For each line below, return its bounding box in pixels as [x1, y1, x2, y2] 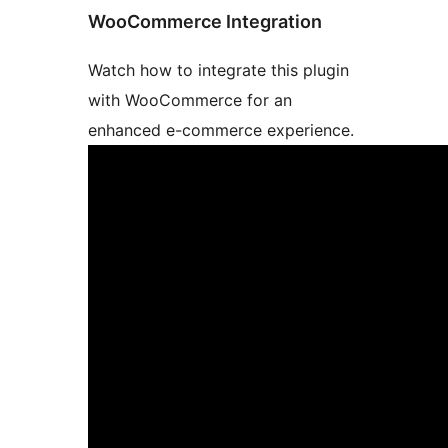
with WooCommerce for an [88, 90, 292, 111]
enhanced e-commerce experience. [88, 120, 354, 141]
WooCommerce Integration [88, 10, 322, 32]
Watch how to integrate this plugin [88, 60, 349, 81]
